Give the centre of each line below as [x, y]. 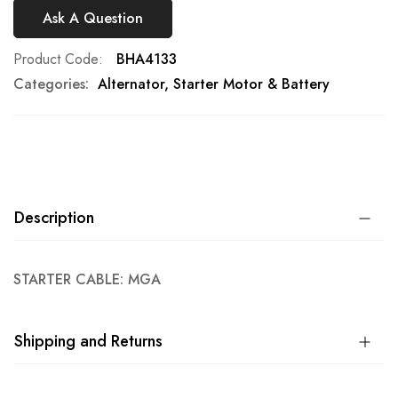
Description [54, 218]
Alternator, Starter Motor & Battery [214, 84]
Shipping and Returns [88, 341]
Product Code [56, 59]
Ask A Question [93, 18]
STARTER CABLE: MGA [87, 279]
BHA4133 [147, 59]
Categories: [51, 84]
